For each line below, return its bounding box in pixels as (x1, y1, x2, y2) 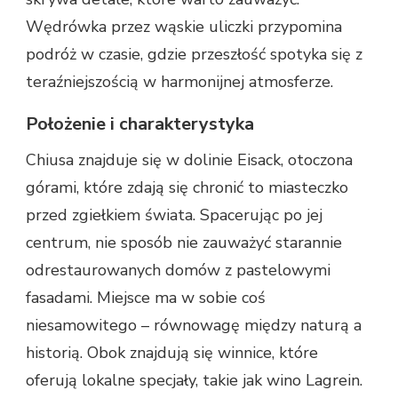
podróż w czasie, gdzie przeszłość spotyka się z (26, 43, 362, 65)
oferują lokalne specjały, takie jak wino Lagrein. (26, 369, 362, 391)
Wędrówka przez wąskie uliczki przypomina (26, 15, 342, 37)
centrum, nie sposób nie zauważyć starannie (26, 231, 342, 253)
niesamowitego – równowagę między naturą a (26, 314, 362, 336)
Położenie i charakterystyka (26, 111, 254, 136)
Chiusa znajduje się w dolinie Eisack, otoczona (26, 148, 353, 171)
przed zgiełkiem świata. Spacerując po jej (26, 203, 322, 226)
